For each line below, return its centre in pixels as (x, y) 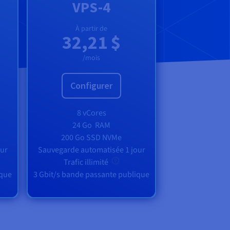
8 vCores (91, 113)
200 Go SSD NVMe (91, 138)
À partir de (91, 29)
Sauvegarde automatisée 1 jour (91, 150)
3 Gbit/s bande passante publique (91, 175)
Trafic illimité (87, 162)
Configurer (91, 86)
